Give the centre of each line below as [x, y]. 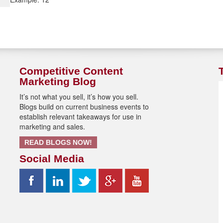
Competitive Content [71, 71]
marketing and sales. [52, 127]
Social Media [52, 159]
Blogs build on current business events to [84, 107]
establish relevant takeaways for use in [80, 117]
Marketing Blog [58, 82]
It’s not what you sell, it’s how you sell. [79, 97]
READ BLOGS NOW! [58, 143]
